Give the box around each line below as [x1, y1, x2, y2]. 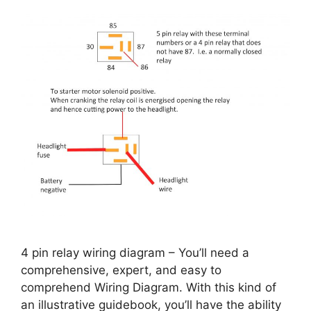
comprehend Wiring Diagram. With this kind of [21, 280, 276, 294]
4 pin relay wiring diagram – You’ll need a [21, 246, 249, 260]
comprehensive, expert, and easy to [21, 263, 221, 277]
